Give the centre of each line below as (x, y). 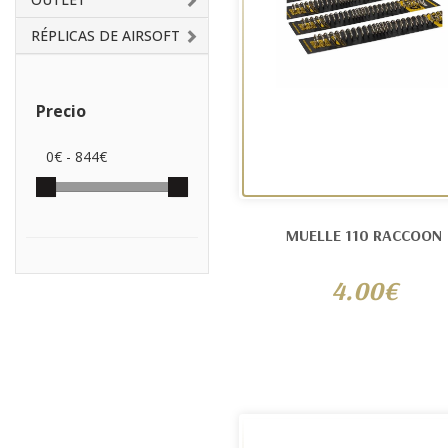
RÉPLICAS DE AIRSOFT (105, 35)
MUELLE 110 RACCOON (364, 235)
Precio (61, 111)
